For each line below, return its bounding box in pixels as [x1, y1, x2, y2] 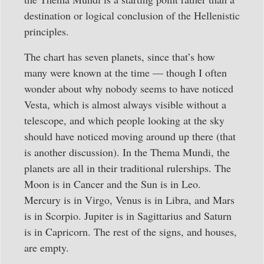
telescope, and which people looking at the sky [24, 113, 225, 128]
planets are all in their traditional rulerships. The [24, 161, 231, 176]
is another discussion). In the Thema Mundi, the [24, 145, 230, 160]
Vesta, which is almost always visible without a [24, 97, 226, 112]
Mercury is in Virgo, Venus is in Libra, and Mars [24, 193, 235, 207]
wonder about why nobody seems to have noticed [24, 81, 233, 96]
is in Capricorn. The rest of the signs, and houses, [24, 225, 237, 239]
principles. [24, 24, 69, 38]
